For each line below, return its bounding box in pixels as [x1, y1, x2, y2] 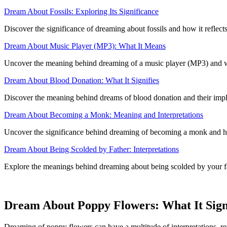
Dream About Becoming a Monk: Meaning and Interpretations [4, 110, 203, 120]
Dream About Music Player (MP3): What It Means [4, 42, 166, 51]
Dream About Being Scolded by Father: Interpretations [4, 145, 179, 154]
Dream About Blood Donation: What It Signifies [4, 76, 159, 85]
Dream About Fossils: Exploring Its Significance [4, 7, 159, 16]
